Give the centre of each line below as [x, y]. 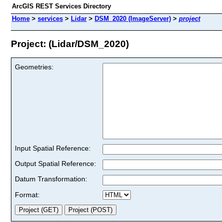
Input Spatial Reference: [53, 148]
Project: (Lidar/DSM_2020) [70, 44]
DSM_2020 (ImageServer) [133, 19]
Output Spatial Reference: [55, 163]
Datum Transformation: [51, 179]
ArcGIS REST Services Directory [61, 6]
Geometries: [34, 67]
